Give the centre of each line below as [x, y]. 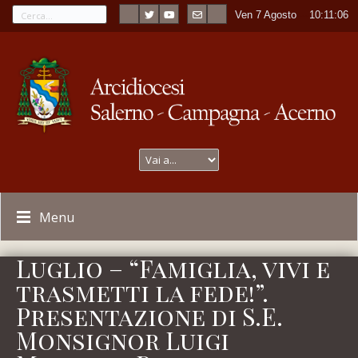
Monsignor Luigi [123, 340]
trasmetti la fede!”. [142, 292]
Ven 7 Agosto [266, 15]
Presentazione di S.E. [149, 316]
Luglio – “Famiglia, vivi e [173, 268]
